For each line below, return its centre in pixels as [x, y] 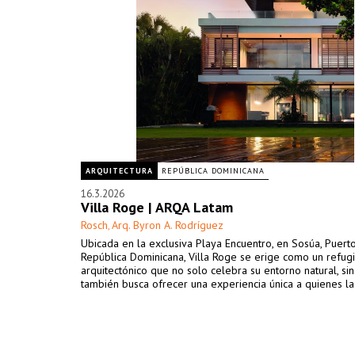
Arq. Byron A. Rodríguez [168, 225]
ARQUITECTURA [119, 171]
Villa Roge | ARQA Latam [157, 207]
